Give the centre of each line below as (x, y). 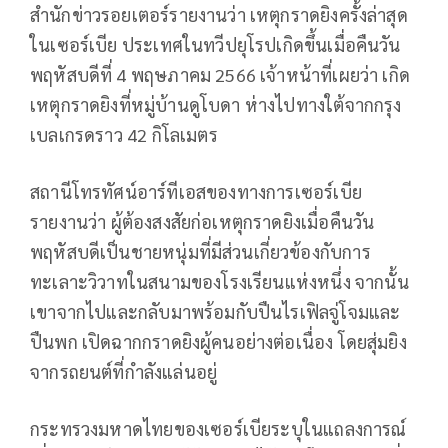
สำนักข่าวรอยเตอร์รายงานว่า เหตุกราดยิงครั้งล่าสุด (219, 15)
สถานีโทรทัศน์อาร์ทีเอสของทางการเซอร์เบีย (196, 192)
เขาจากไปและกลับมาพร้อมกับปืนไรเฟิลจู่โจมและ (215, 312)
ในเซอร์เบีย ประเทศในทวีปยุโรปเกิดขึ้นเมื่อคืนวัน (215, 45)
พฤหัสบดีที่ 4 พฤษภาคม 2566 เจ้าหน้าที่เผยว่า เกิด (220, 75)
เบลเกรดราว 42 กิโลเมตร (124, 135)
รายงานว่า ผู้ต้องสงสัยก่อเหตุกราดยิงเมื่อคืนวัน (202, 222)
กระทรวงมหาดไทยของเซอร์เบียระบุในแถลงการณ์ (218, 429)
